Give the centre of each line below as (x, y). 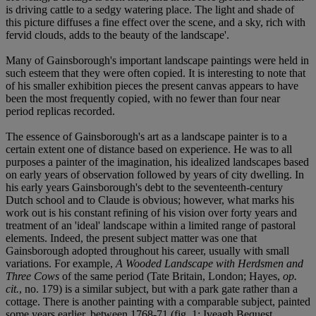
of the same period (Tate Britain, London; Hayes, (171, 276)
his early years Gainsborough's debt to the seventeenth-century (144, 187)
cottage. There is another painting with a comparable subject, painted (158, 301)
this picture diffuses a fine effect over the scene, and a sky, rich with (156, 22)
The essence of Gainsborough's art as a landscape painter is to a (146, 136)
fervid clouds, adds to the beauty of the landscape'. (117, 35)
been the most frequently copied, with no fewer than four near (143, 98)
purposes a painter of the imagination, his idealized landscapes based (157, 162)
